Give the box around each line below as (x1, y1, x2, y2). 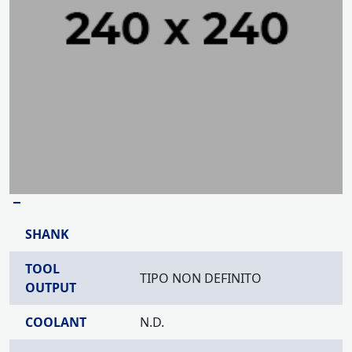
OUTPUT (25, 279, 76, 296)
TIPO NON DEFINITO (140, 269, 262, 287)
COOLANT (25, 313, 86, 331)
